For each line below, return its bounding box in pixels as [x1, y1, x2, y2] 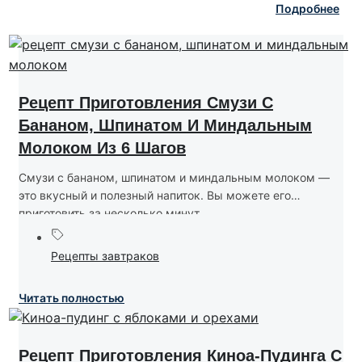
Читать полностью [19, 291, 124, 305]
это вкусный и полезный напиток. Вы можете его [19, 188, 291, 203]
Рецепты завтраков [51, 249, 159, 263]
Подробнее [276, 2, 339, 16]
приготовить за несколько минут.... [19, 206, 212, 221]
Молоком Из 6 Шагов [19, 139, 186, 158]
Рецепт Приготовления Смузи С [19, 94, 273, 112]
